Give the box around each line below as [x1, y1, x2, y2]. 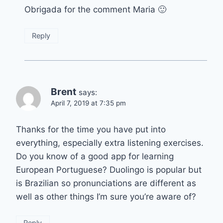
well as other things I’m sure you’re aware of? [16, 192, 196, 202]
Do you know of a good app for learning [16, 151, 174, 161]
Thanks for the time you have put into [16, 124, 166, 134]
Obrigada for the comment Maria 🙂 [24, 4, 166, 15]
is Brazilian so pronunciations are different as [16, 178, 196, 188]
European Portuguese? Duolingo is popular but [16, 165, 202, 175]
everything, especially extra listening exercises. [16, 138, 204, 148]
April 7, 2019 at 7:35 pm [51, 99, 126, 108]
